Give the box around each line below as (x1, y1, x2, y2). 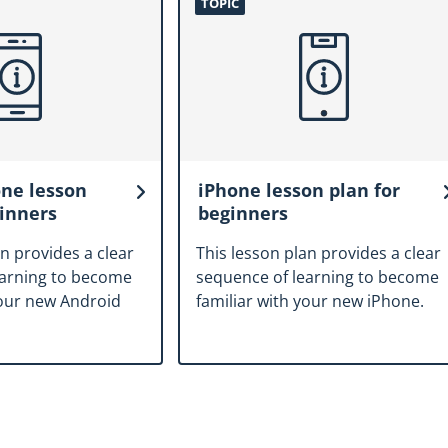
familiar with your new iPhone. (196, 290, 424, 313)
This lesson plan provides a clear (196, 242, 441, 265)
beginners (198, 201, 288, 226)
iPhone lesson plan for (198, 178, 400, 203)
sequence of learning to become (196, 266, 439, 289)
